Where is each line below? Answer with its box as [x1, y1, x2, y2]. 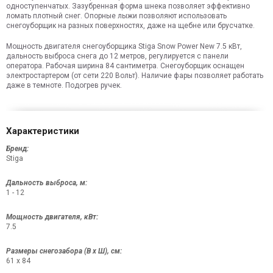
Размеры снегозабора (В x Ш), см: [6, 247, 122, 256]
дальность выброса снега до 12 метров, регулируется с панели [6, 52, 229, 61]
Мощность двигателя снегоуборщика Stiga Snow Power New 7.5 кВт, [6, 42, 242, 51]
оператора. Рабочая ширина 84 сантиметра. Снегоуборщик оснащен [6, 62, 244, 71]
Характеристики [6, 126, 79, 137]
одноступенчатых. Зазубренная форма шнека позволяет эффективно [6, 2, 250, 11]
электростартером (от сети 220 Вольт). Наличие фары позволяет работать [6, 71, 263, 80]
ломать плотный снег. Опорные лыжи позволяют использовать [6, 12, 227, 21]
